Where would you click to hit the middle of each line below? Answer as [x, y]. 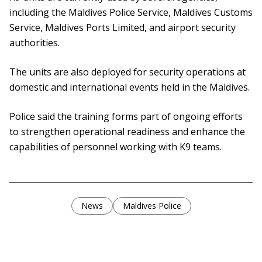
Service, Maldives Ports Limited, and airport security [123, 28]
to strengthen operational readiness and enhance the [127, 132]
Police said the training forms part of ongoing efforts [126, 117]
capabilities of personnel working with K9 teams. [116, 147]
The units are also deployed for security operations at [127, 72]
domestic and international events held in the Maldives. [130, 87]
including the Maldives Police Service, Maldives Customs [131, 13]
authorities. [35, 43]
